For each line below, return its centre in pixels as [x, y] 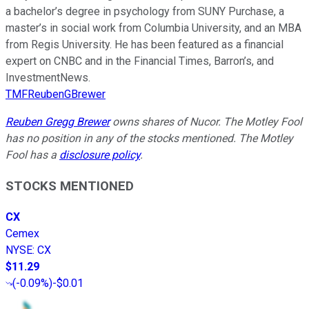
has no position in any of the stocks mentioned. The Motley [149, 139]
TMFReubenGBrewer [56, 94]
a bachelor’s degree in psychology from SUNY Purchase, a [145, 12]
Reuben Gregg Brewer [58, 122]
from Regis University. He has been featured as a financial [144, 45]
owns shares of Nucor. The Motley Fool [206, 122]
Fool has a [32, 155]
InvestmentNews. [48, 78]
